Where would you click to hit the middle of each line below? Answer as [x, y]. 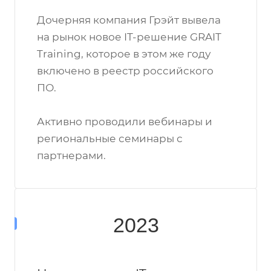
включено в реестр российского [125, 71]
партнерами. [71, 155]
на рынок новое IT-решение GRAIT [129, 37]
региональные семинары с [110, 139]
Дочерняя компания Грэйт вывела [129, 20]
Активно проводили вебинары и [125, 122]
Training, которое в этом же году [124, 54]
